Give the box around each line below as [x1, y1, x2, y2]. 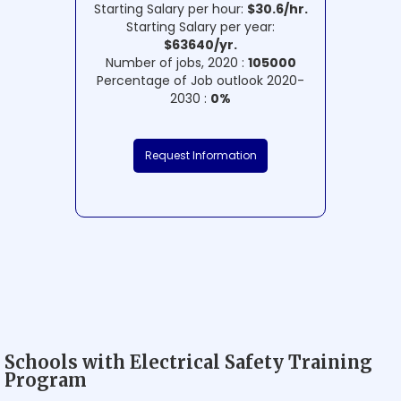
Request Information [144, 148, 257, 164]
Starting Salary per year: [126, 18, 275, 37]
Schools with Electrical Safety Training [4, 351, 372, 374]
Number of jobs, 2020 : [105, 54, 248, 73]
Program [4, 369, 87, 392]
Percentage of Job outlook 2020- [97, 72, 304, 90]
